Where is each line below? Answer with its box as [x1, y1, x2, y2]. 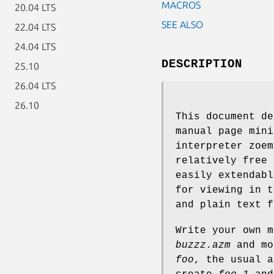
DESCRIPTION [161, 57, 242, 71]
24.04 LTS [15, 41, 56, 52]
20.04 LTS [15, 2, 56, 13]
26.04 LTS [15, 80, 56, 91]
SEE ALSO [161, 18, 203, 30]
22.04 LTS [15, 21, 56, 32]
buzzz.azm [176, 239, 231, 251]
